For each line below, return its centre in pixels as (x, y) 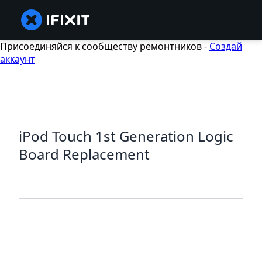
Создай (226, 46)
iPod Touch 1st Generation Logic (126, 136)
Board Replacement (84, 154)
